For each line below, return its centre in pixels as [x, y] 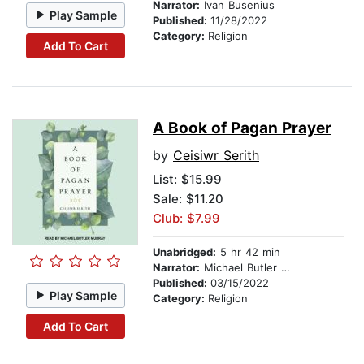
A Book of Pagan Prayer [242, 128]
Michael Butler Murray [240, 268]
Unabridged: [184, 252]
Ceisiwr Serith [216, 156]
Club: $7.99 [186, 219]
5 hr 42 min [248, 252]
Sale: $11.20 [188, 199]
